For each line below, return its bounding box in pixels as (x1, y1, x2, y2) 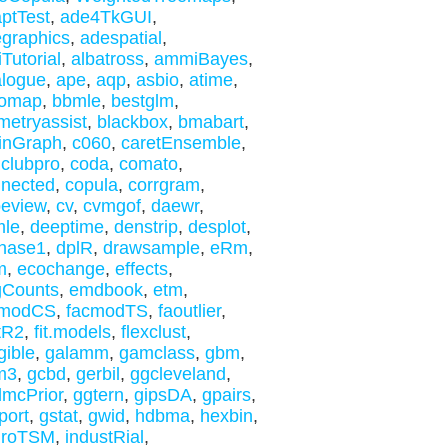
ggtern (72, 385, 124, 405)
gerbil (75, 364, 120, 384)
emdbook (68, 280, 143, 300)
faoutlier (157, 301, 221, 321)
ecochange (16, 259, 105, 279)
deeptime (29, 217, 104, 237)
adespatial (79, 28, 162, 48)
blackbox (96, 112, 168, 132)
